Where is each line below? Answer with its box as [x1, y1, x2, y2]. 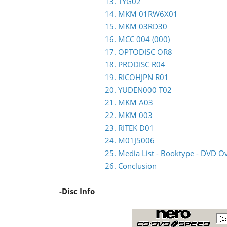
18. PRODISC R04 [105, 59, 165, 69]
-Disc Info [59, 186, 95, 196]
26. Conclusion [105, 161, 157, 171]
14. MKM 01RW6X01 [105, 9, 178, 19]
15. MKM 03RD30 [105, 21, 167, 31]
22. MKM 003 [105, 110, 153, 120]
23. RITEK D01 [105, 123, 154, 133]
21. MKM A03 [105, 97, 153, 107]
